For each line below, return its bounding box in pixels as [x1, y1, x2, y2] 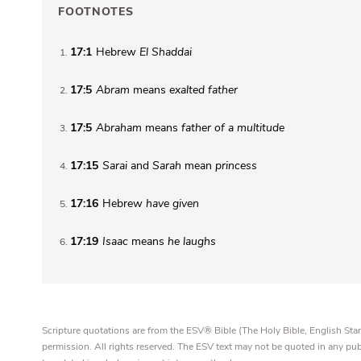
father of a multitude [181, 119, 284, 135]
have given [146, 195, 199, 211]
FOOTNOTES [58, 4, 134, 20]
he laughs [168, 233, 216, 249]
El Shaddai [139, 44, 192, 60]
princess [215, 157, 257, 173]
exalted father [169, 81, 238, 98]
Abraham [96, 119, 142, 135]
